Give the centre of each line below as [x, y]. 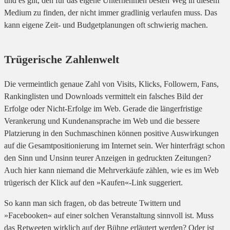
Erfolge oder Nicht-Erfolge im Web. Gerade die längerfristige [103, 109]
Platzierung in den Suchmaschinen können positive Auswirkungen [111, 133]
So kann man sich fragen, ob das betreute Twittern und [92, 203]
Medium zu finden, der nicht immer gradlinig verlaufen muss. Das [111, 13]
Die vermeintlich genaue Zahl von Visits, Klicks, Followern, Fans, [111, 84]
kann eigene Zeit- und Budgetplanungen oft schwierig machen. [106, 25]
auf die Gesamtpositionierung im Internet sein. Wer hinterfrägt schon [114, 146]
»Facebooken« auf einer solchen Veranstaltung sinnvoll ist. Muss [109, 216]
